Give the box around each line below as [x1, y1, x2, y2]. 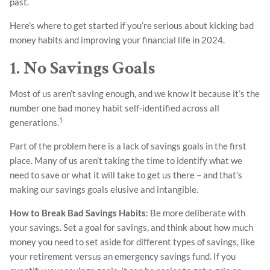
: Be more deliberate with [146, 207, 246, 218]
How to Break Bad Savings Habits [10, 207, 146, 218]
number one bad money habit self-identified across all [10, 102, 220, 113]
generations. [10, 116, 60, 128]
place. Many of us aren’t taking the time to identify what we [10, 154, 243, 166]
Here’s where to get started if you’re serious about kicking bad [10, 20, 254, 31]
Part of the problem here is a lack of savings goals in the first [10, 140, 247, 151]
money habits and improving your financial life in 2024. [10, 34, 225, 46]
